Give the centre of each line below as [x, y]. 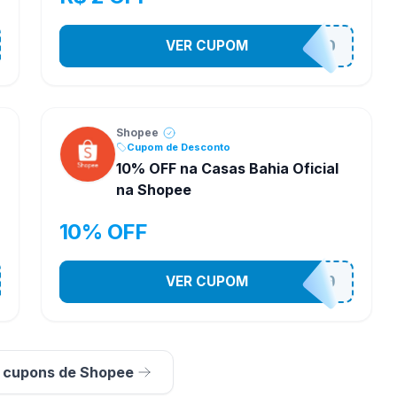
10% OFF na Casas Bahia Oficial [227, 168]
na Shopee [154, 190]
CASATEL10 [287, 282]
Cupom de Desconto [179, 147]
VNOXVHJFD [287, 46]
